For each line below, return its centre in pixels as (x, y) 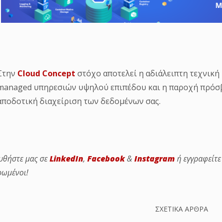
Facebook (106, 159)
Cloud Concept (46, 74)
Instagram (155, 159)
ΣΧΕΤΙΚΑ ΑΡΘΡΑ (182, 209)
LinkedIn (66, 159)
